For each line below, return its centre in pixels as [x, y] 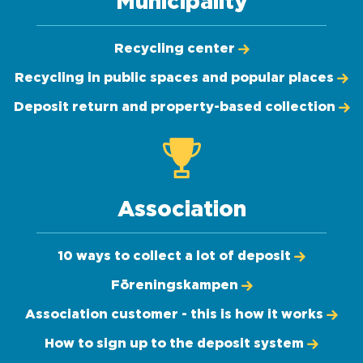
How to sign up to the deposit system [174, 344]
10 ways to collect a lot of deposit [174, 256]
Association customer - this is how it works [174, 314]
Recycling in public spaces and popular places [174, 78]
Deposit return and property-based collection [174, 107]
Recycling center [174, 49]
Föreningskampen [174, 285]
